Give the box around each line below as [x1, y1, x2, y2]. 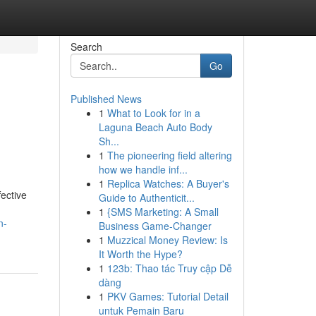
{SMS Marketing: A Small [107, 205, 219, 219]
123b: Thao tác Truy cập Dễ [107, 261, 232, 275]
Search [70, 39, 102, 54]
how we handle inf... [98, 162, 188, 176]
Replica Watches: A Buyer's [107, 176, 229, 190]
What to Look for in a [107, 106, 200, 120]
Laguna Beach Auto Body [98, 120, 212, 134]
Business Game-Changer [98, 219, 212, 233]
